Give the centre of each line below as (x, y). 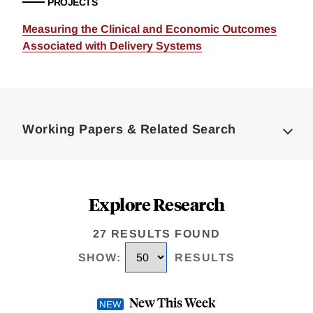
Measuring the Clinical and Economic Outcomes (150, 29)
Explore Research (156, 204)
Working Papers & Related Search (129, 129)
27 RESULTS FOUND (156, 234)
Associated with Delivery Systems (112, 46)
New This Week (173, 303)
